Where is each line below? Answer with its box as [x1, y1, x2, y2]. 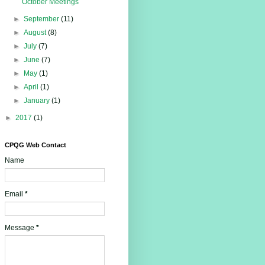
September [23, 15, 61, 24]
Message [4, 224, 36, 232]
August [23, 28, 48, 37]
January [23, 96, 51, 105]
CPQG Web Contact [4, 141, 66, 149]
